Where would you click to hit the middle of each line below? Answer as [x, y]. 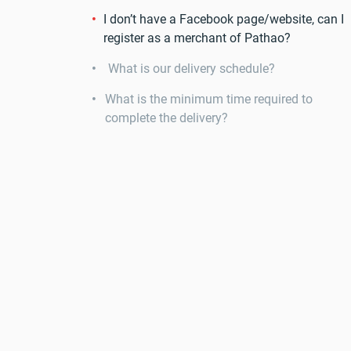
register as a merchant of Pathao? [197, 38]
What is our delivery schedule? [192, 69]
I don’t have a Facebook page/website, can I [223, 19]
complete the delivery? [167, 118]
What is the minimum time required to [209, 99]
